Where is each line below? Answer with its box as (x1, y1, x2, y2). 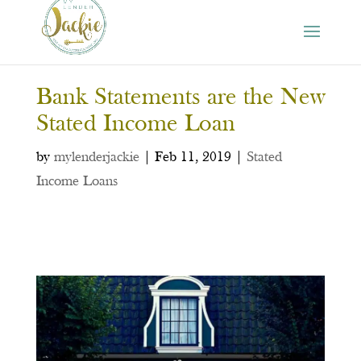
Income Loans (35, 173, 118, 189)
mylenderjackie (53, 149, 139, 165)
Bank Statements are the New (35, 85, 325, 110)
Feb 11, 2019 (154, 149, 231, 165)
